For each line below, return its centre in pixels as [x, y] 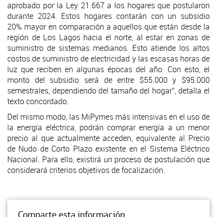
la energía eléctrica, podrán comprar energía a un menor [108, 127]
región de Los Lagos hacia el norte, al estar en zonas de [108, 37]
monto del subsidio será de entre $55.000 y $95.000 [108, 80]
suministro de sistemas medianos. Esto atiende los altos [108, 48]
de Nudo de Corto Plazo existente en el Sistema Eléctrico [108, 148]
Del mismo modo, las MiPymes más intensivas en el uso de [108, 116]
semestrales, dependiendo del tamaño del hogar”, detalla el [108, 90]
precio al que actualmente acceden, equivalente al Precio [108, 138]
